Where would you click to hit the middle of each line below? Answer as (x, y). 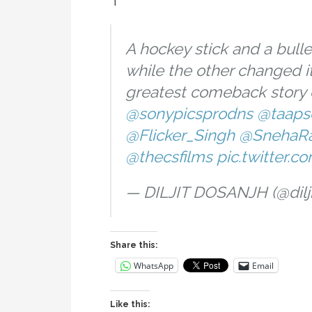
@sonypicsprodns (189, 114)
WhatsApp (154, 265)
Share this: (134, 245)
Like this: (130, 305)
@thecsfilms (169, 157)
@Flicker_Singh (180, 135)
